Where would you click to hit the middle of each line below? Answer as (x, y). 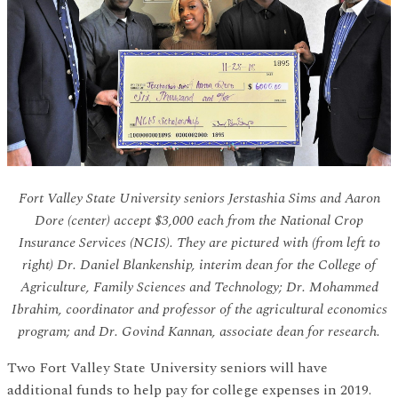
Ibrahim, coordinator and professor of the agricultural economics (199, 309)
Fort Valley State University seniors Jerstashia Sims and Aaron (199, 198)
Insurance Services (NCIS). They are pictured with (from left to (199, 242)
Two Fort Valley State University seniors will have (167, 367)
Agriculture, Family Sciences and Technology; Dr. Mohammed (199, 287)
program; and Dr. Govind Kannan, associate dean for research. (199, 331)
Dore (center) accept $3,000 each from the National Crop (199, 220)
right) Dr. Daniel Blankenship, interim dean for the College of (199, 264)
